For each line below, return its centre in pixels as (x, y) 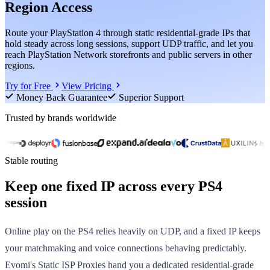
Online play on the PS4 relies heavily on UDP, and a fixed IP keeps (133, 231)
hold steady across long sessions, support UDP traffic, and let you (129, 43)
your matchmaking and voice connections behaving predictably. (126, 248)
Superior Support (151, 97)
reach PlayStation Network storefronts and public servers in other (128, 54)
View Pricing (88, 86)
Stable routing (31, 160)
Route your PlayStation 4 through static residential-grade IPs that (127, 33)
